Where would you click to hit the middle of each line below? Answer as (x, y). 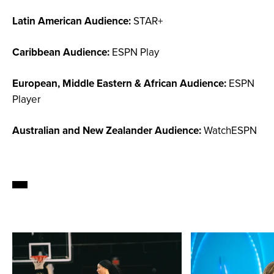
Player (27, 99)
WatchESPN (229, 131)
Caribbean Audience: (61, 52)
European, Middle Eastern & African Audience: (119, 83)
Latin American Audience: (72, 21)
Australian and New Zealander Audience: (107, 131)
